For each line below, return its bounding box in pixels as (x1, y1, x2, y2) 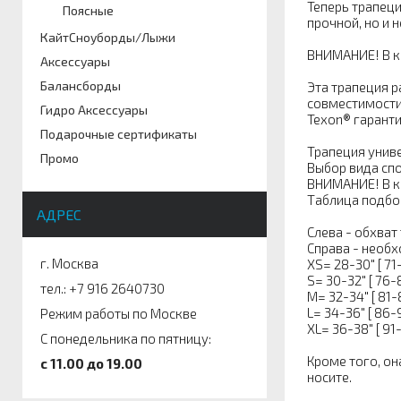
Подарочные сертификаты (40, 126, 197, 141)
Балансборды (40, 78, 121, 93)
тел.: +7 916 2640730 (40, 280, 165, 296)
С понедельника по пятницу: (40, 330, 211, 346)
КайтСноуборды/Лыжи (40, 30, 175, 45)
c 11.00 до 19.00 (40, 355, 142, 371)
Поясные (63, 3, 114, 18)
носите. (306, 368, 352, 385)
